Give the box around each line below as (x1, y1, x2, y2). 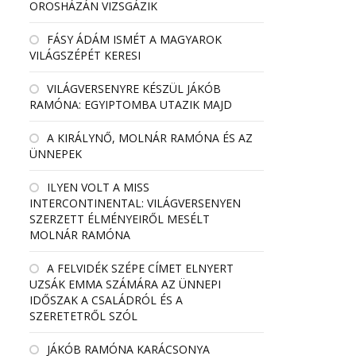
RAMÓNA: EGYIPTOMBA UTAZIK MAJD (29, 97, 232, 112)
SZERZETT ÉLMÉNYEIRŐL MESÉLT (29, 211, 210, 226)
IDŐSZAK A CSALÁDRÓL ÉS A (29, 292, 183, 308)
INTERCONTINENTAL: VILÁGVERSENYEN (29, 195, 241, 211)
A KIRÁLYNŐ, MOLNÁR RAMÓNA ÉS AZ (47, 130, 253, 145)
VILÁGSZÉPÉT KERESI (29, 48, 141, 63)
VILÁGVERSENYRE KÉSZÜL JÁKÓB (47, 81, 221, 96)
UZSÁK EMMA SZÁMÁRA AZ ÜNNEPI (29, 277, 221, 292)
